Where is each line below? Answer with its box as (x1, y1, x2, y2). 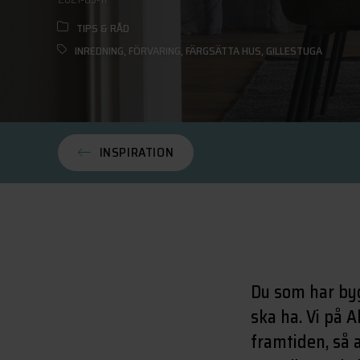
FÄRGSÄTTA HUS (186, 42, 261, 59)
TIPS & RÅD (76, 19, 129, 37)
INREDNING (75, 42, 124, 59)
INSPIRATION (99, 142, 174, 162)
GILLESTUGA (266, 42, 322, 59)
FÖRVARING (129, 42, 181, 59)
